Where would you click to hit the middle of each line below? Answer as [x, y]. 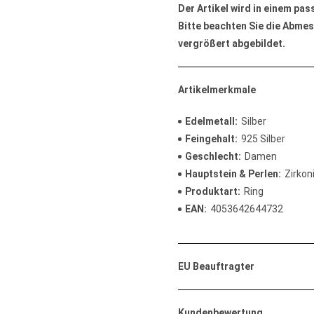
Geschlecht [212, 156]
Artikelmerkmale [217, 90]
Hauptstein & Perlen [232, 174]
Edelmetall [210, 121]
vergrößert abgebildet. [232, 43]
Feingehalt [210, 139]
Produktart [211, 191]
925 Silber [263, 139]
